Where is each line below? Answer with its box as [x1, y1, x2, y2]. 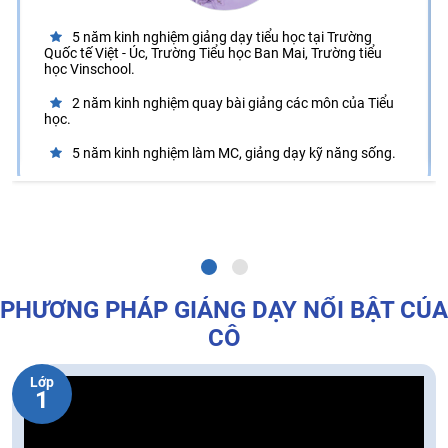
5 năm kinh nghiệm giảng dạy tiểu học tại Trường [72, 28, 372, 45]
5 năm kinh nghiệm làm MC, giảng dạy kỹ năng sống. [72, 144, 396, 161]
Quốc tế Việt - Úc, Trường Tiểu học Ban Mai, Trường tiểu [44, 44, 382, 61]
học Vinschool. [44, 60, 135, 77]
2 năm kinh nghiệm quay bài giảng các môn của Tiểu [72, 94, 394, 111]
